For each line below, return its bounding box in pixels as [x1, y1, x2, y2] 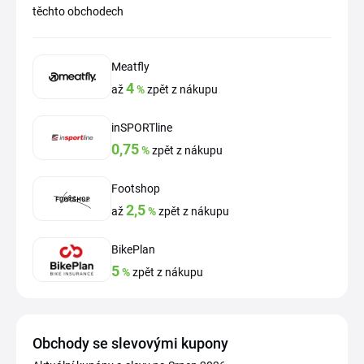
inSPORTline [111, 121, 172, 135]
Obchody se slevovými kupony [32, 335, 228, 353]
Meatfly [111, 60, 149, 74]
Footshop [111, 182, 160, 196]
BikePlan [111, 243, 155, 257]
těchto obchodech [32, 5, 123, 19]
